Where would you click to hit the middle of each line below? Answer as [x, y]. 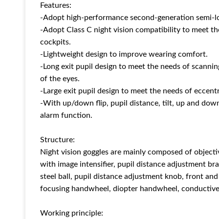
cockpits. [55, 42]
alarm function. [66, 116]
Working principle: [72, 213]
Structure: [57, 140]
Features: [56, 6]
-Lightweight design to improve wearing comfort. [124, 55]
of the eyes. [60, 79]
